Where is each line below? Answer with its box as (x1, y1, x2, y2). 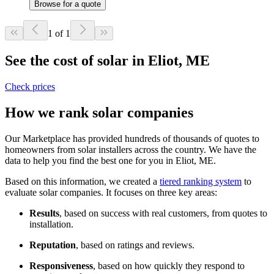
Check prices (5, 81, 55, 92)
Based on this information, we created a (5, 176, 160, 187)
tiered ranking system (160, 176, 242, 187)
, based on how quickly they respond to (93, 260, 245, 271)
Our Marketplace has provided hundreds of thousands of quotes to (5, 133, 259, 144)
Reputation (29, 239, 76, 250)
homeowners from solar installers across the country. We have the (5, 144, 256, 155)
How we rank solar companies (5, 105, 193, 121)
